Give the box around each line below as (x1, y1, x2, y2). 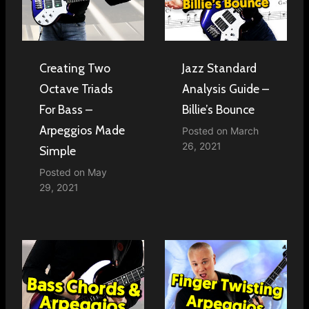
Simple (39, 143, 76, 158)
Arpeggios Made (39, 122, 125, 137)
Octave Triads (39, 81, 113, 96)
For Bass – (39, 101, 92, 117)
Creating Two (39, 60, 110, 75)
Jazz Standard (182, 60, 257, 75)
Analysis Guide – (182, 81, 269, 96)
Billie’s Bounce (182, 101, 255, 117)
